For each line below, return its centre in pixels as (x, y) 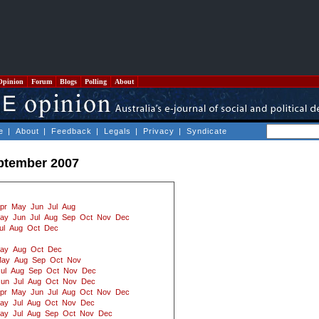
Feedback (72, 131)
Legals (117, 131)
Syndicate (207, 131)
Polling (96, 82)
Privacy (159, 131)
